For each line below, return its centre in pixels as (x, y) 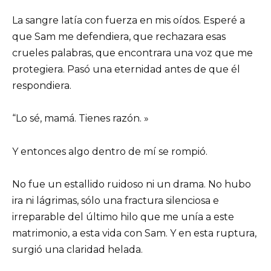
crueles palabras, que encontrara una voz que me (132, 53)
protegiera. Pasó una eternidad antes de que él (126, 70)
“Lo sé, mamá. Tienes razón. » (80, 119)
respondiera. (42, 86)
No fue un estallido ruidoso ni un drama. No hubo (132, 184)
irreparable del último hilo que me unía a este (123, 217)
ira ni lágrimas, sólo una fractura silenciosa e (116, 200)
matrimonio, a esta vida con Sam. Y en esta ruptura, (134, 233)
